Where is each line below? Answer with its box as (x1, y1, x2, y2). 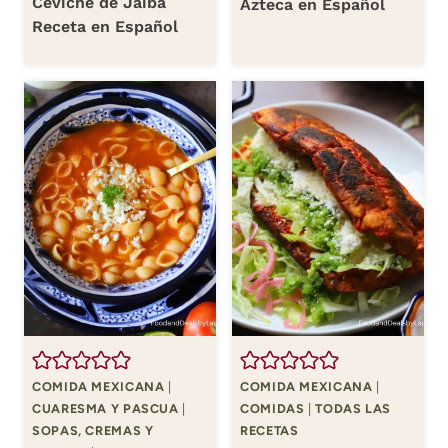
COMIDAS (240, 401, 305, 417)
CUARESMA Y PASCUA (32, 401, 179, 417)
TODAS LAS (315, 401, 391, 417)
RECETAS (240, 423, 299, 439)
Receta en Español (32, 16, 178, 36)
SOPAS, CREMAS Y (32, 423, 154, 439)
